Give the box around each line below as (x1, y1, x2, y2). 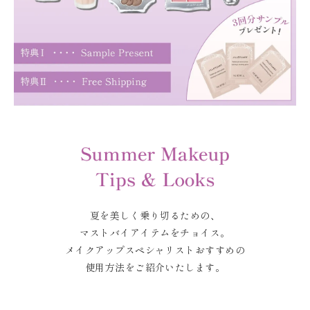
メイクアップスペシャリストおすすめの (64, 242, 246, 257)
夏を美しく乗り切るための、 (89, 208, 221, 222)
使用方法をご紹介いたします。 (84, 259, 226, 274)
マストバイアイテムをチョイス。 (80, 225, 230, 239)
